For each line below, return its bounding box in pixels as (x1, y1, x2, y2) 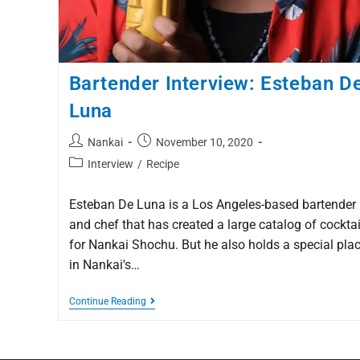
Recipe (145, 157, 179, 170)
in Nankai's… (68, 256, 140, 272)
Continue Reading (68, 295, 146, 307)
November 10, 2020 (155, 135, 253, 149)
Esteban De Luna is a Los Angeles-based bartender (68, 196, 356, 212)
